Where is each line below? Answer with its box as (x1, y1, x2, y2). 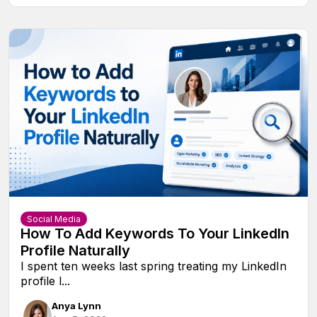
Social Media (27, 214, 81, 225)
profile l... (21, 274, 70, 289)
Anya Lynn (52, 300, 101, 312)
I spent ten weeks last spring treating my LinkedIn (21, 259, 287, 274)
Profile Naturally (21, 242, 130, 260)
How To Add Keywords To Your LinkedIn (21, 225, 289, 243)
